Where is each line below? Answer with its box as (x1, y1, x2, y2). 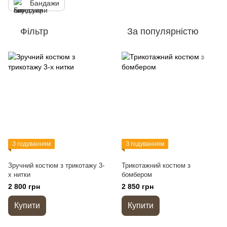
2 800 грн (8, 182, 40, 191)
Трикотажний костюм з (122, 162, 191, 169)
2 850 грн (122, 182, 154, 191)
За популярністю (127, 26, 199, 36)
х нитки (8, 171, 30, 178)
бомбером (122, 171, 152, 178)
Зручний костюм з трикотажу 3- (8, 162, 104, 169)
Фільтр (20, 26, 48, 36)
